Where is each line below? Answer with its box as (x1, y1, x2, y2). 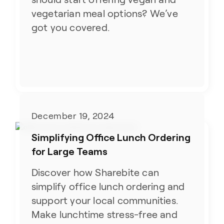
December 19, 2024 (31, 110, 114, 121)
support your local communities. (31, 194, 178, 206)
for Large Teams (31, 144, 107, 157)
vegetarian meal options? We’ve (31, 8, 178, 19)
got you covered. (31, 22, 110, 33)
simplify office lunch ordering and (31, 180, 185, 192)
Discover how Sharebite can (31, 166, 159, 178)
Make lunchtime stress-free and (31, 208, 177, 220)
